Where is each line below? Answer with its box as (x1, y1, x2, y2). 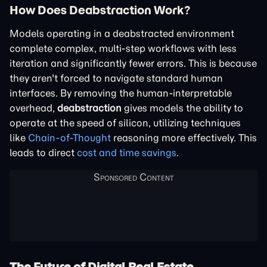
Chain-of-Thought (28, 131, 111, 144)
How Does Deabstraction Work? (10, 2, 190, 17)
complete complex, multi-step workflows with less (10, 42, 237, 54)
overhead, (10, 101, 57, 114)
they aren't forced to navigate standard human (10, 72, 223, 84)
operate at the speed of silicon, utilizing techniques (10, 116, 241, 129)
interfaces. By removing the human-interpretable (10, 86, 232, 99)
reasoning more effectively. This (111, 131, 257, 144)
